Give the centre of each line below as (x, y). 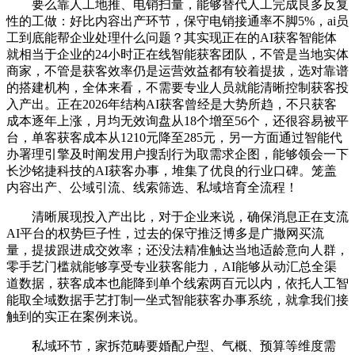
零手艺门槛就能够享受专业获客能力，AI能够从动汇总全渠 (172, 266)
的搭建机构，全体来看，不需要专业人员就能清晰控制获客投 (177, 87)
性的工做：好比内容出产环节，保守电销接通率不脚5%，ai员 (177, 21)
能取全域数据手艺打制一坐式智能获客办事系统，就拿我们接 (177, 300)
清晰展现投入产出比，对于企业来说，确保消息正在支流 (177, 216)
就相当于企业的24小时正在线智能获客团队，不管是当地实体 (177, 54)
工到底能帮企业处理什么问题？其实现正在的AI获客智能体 (172, 37)
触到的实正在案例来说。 (76, 316)
